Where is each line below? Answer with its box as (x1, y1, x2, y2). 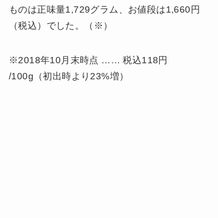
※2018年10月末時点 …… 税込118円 (8, 54, 168, 65)
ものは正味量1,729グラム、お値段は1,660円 (8, 4, 200, 15)
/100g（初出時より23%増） (8, 71, 129, 81)
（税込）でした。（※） (8, 20, 113, 31)
